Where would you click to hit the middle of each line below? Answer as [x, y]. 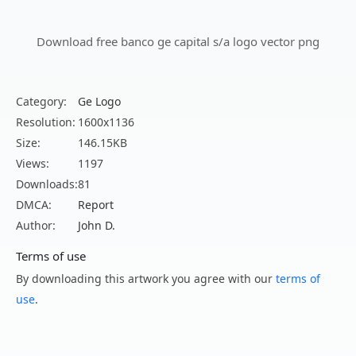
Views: [33, 164]
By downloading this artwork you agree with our [146, 279]
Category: [41, 102]
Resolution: [46, 122]
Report [96, 205]
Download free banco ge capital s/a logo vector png [178, 42]
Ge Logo [99, 102]
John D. [97, 226]
